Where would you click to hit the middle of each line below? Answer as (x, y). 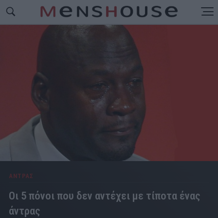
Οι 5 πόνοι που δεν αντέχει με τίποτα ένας (105, 195)
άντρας (25, 210)
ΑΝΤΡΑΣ (21, 176)
